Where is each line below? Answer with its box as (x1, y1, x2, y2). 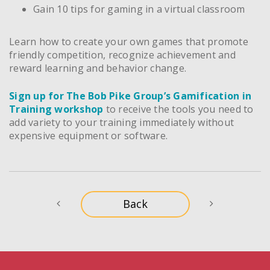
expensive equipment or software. (9, 128, 168, 142)
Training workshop (9, 102, 104, 116)
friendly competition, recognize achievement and (9, 48, 236, 61)
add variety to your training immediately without (9, 115, 234, 129)
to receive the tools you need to (103, 102, 254, 116)
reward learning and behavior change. (9, 61, 186, 75)
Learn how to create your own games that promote (9, 34, 248, 48)
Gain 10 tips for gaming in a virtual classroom (33, 2, 245, 16)
